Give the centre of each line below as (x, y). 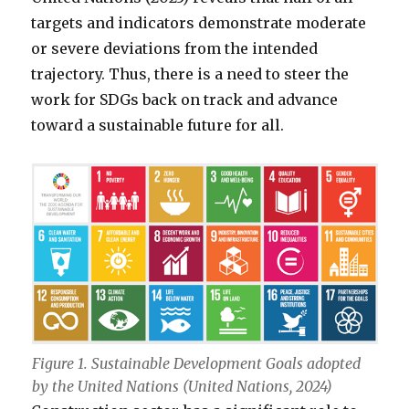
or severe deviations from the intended (175, 48)
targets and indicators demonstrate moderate (199, 23)
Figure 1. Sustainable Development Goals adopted (196, 363)
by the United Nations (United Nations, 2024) (182, 386)
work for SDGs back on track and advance (185, 100)
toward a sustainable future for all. (158, 125)
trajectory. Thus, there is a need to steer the (190, 74)
